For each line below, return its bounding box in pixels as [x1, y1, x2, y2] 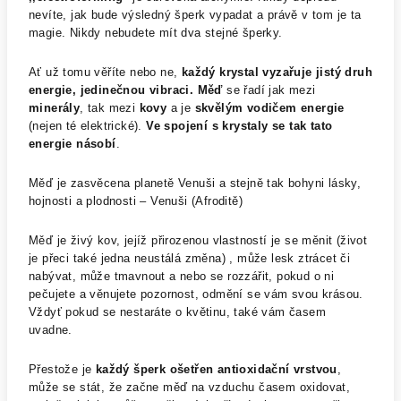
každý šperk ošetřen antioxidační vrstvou [95, 363, 337, 376]
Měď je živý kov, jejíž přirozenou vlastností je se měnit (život [29, 234, 368, 247]
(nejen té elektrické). [29, 119, 147, 132]
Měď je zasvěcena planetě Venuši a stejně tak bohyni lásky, [29, 176, 362, 190]
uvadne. [29, 323, 73, 337]
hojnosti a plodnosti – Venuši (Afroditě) [29, 194, 243, 208]
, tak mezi [80, 101, 140, 115]
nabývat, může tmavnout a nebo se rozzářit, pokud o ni [29, 269, 335, 283]
